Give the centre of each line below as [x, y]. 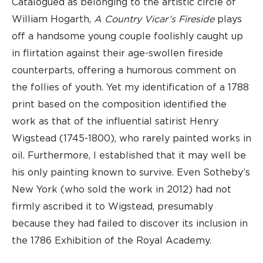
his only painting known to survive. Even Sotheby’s [131, 173]
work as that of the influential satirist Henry [115, 122]
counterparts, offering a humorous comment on [124, 70]
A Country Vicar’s [136, 19]
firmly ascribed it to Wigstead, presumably [112, 207]
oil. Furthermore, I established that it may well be [129, 156]
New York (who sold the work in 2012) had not [122, 190]
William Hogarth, [53, 19]
